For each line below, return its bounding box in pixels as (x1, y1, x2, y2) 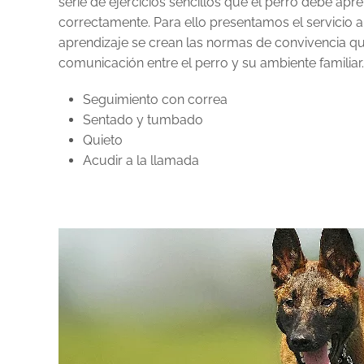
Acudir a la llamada (83, 152, 199, 168)
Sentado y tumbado (83, 111, 203, 128)
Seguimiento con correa (83, 91, 227, 107)
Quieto (83, 132, 123, 148)
